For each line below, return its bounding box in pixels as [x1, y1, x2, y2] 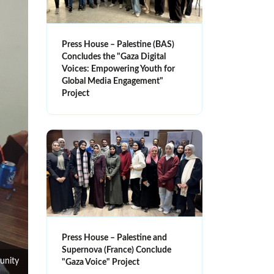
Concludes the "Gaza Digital [62, 53, 166, 62]
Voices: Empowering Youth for [62, 65, 175, 74]
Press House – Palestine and [62, 233, 167, 242]
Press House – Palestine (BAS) [62, 40, 174, 50]
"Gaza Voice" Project [62, 257, 139, 267]
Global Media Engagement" [62, 77, 163, 86]
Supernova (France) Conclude [62, 245, 171, 254]
